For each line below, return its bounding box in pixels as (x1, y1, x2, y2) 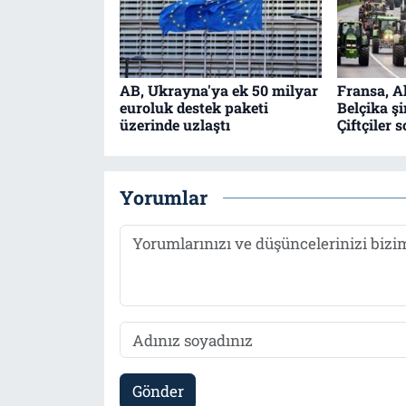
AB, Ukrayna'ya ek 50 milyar (119, 80, 318, 100)
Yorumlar (119, 185, 208, 211)
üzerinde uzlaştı (119, 114, 230, 134)
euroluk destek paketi (119, 97, 268, 117)
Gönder (131, 381, 184, 402)
